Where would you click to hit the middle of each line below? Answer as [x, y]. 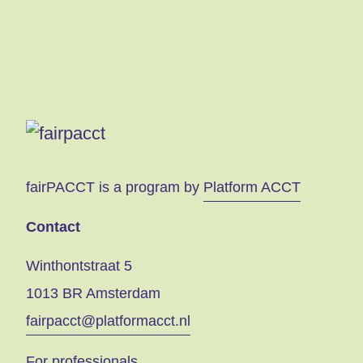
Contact [53, 227]
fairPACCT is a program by [115, 187]
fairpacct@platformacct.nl [108, 321]
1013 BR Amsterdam [93, 294]
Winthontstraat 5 [79, 266]
